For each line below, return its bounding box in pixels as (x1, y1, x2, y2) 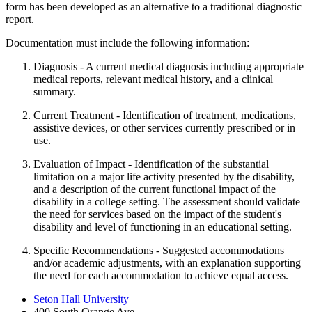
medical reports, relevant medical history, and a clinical (33, 72, 273, 85)
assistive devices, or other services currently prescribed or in (33, 121, 295, 134)
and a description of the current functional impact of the (33, 182, 276, 195)
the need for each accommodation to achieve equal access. (33, 269, 288, 281)
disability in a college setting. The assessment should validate (33, 195, 300, 208)
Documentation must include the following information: (6, 36, 249, 49)
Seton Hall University (33, 292, 129, 305)
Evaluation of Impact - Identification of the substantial (33, 157, 269, 170)
